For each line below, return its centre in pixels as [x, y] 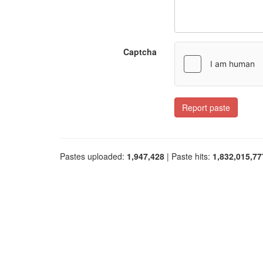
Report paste [206, 107]
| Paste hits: [188, 156]
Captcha [140, 52]
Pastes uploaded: [93, 156]
